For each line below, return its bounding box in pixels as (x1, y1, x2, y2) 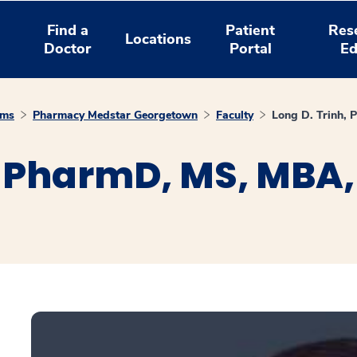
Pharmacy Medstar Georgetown (33, 108, 198, 123)
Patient (226, 20, 276, 40)
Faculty (216, 108, 253, 123)
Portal (229, 38, 272, 58)
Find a (46, 20, 88, 40)
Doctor (44, 38, 92, 58)
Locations (125, 29, 192, 49)
